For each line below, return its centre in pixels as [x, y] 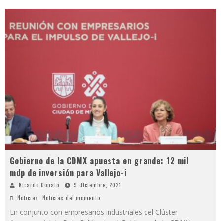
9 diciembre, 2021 [98, 185]
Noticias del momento [71, 198]
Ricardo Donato [39, 185]
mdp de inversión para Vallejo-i [68, 172]
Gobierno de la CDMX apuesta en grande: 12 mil [99, 161]
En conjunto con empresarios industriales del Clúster [94, 212]
